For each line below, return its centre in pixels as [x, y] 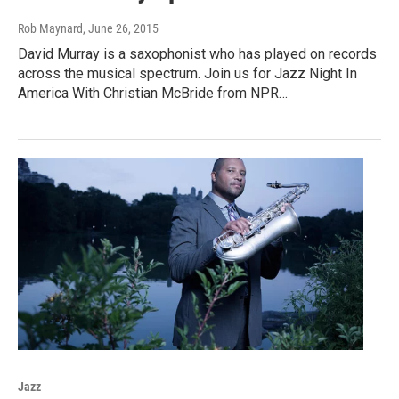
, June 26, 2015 [121, 28]
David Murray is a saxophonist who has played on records [197, 53]
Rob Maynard [50, 28]
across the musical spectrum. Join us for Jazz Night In [187, 73]
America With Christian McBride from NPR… [153, 93]
